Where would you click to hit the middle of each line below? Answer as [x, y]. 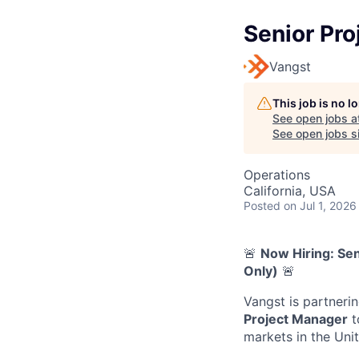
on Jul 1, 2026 [320, 205]
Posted [262, 205]
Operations [277, 174]
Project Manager [296, 319]
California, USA [290, 190]
